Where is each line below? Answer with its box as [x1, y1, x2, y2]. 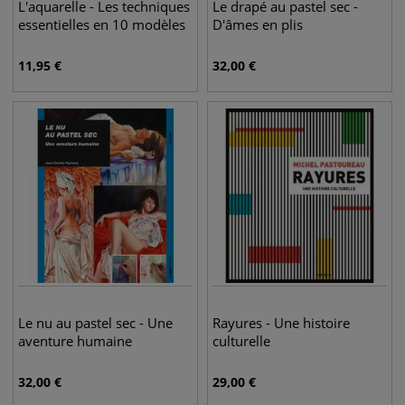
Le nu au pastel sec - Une [18, 314, 173, 332]
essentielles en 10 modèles [18, 15, 185, 33]
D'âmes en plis [212, 15, 303, 33]
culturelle [212, 332, 270, 350]
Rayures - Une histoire [212, 314, 350, 332]
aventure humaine [18, 332, 132, 350]
